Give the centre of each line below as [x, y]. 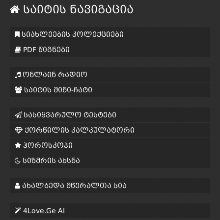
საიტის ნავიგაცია [77, 9]
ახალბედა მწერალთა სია [73, 185]
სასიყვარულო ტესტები [69, 115]
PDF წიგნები [45, 49]
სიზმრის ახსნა [50, 160]
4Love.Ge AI [43, 210]
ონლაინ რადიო [54, 74]
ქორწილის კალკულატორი [79, 130]
